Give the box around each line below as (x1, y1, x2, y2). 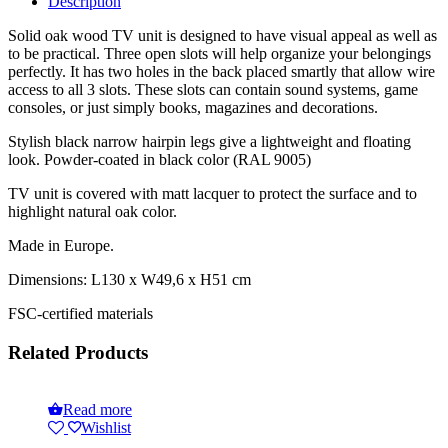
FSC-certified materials (8, 305, 153, 323)
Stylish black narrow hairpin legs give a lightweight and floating (8, 133, 411, 151)
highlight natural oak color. (8, 203, 177, 221)
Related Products (8, 341, 148, 363)
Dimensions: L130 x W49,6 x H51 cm (8, 271, 251, 289)
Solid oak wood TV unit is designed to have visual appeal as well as (8, 27, 437, 45)
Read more (63, 400, 132, 418)
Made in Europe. (8, 237, 114, 255)
